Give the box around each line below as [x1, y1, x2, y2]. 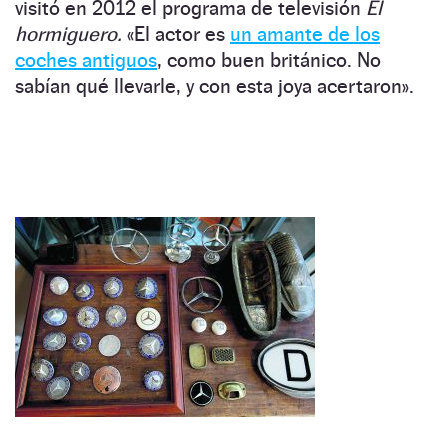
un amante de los [230, 21, 380, 46]
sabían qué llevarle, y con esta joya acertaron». [15, 73, 414, 98]
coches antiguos [15, 47, 157, 72]
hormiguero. [15, 21, 122, 46]
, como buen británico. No [157, 47, 381, 72]
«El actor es [122, 21, 230, 46]
